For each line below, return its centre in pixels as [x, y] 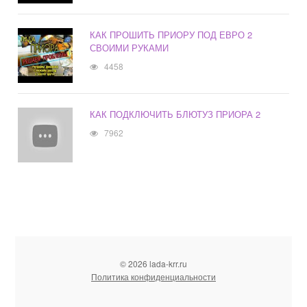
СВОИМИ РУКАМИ [130, 48]
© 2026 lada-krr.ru [153, 264]
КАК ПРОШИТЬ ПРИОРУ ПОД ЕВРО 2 [171, 35]
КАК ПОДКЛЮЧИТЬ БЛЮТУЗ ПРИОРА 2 [175, 114]
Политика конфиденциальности [153, 277]
